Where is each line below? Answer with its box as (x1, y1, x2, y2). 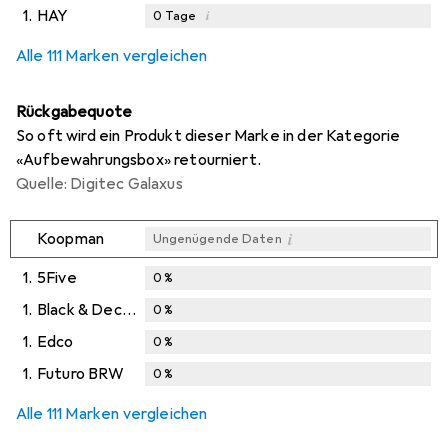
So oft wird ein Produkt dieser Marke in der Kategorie (16, 125, 401, 146)
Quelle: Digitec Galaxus (16, 173, 183, 194)
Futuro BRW (37, 363, 125, 384)
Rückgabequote (16, 101, 133, 122)
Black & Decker (121, 299, 136, 320)
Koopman (37, 228, 105, 249)
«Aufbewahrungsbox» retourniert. (16, 149, 261, 170)
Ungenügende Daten (152, 230, 282, 247)
